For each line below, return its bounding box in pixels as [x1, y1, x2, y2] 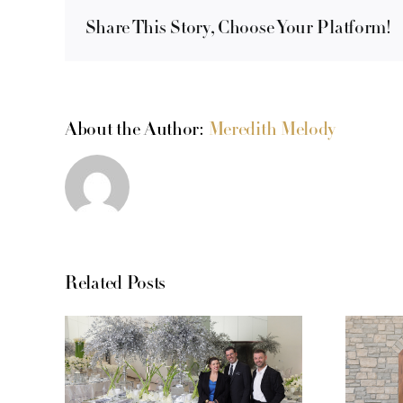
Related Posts [65, 274, 166, 293]
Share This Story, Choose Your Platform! [85, 20, 391, 39]
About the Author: [65, 121, 209, 139]
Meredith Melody [208, 121, 336, 139]
